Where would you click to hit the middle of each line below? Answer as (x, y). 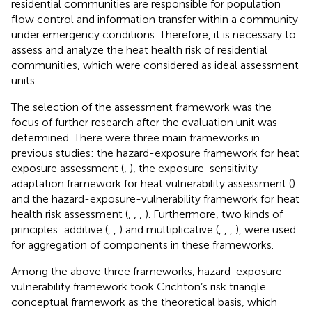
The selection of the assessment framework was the (141, 107)
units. (24, 80)
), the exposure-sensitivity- (196, 168)
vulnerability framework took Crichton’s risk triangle (139, 286)
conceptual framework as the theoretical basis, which (144, 302)
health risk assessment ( (70, 214)
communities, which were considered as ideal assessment (155, 65)
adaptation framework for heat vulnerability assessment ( (151, 183)
